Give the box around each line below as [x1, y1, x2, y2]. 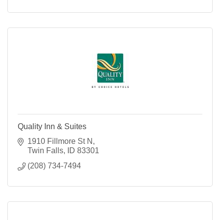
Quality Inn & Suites [18, 122, 86, 131]
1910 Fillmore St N [27, 137, 93, 145]
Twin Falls [27, 146, 63, 155]
